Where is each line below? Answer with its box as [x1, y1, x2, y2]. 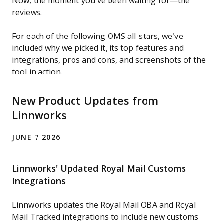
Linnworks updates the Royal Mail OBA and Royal [12, 201, 196, 209]
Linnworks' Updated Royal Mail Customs [12, 164, 186, 174]
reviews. [12, 8, 42, 17]
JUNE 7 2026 [12, 133, 61, 141]
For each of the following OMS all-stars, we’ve [12, 32, 183, 40]
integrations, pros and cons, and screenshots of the [12, 56, 206, 64]
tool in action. [12, 68, 63, 76]
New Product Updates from [12, 95, 158, 107]
